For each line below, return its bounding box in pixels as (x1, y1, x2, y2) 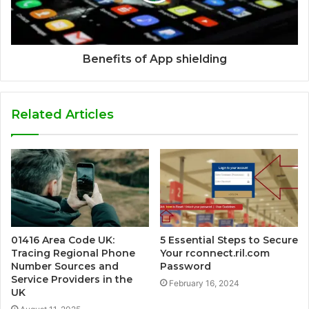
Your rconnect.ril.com (160, 247, 270, 260)
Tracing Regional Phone (11, 247, 135, 260)
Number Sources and (11, 260, 119, 273)
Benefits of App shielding (82, 52, 227, 66)
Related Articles (11, 107, 114, 123)
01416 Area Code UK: (11, 234, 114, 247)
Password (160, 260, 211, 273)
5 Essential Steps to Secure (160, 234, 298, 247)
